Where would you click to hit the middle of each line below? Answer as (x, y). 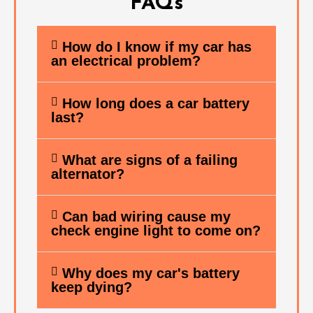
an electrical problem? (126, 61)
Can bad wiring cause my (146, 217)
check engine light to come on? (156, 231)
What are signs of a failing (150, 160)
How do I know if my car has (157, 47)
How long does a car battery (156, 104)
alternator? (88, 174)
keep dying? (92, 287)
